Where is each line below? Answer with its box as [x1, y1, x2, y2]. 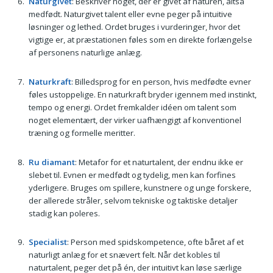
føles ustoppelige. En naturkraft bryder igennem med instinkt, [28, 88, 257, 100]
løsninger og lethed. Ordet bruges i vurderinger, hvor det [28, 21, 240, 33]
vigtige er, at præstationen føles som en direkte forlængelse [28, 34, 252, 46]
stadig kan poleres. [28, 207, 100, 219]
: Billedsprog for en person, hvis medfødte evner [71, 76, 251, 87]
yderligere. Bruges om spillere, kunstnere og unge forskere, [28, 182, 251, 193]
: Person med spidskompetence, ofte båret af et [66, 236, 244, 248]
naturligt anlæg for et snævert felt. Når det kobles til [28, 249, 220, 261]
